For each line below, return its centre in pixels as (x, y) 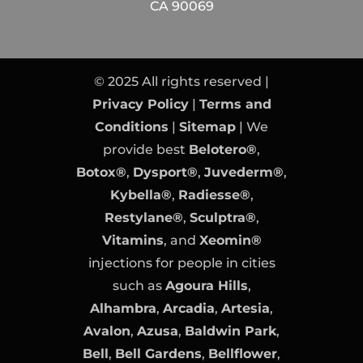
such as (139, 285)
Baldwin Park (231, 331)
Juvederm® (244, 172)
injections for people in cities (181, 263)
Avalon (107, 331)
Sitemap (207, 126)
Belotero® (223, 149)
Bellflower (243, 353)
